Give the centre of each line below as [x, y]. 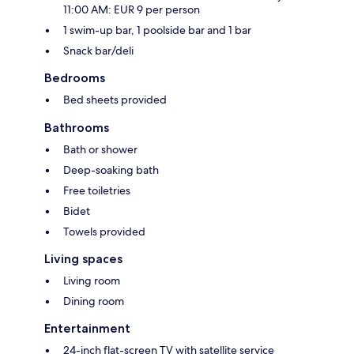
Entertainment [87, 329]
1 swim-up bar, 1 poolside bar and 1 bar [157, 30]
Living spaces [83, 259]
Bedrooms [75, 78]
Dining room [94, 301]
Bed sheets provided [115, 100]
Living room [92, 281]
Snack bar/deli [98, 51]
